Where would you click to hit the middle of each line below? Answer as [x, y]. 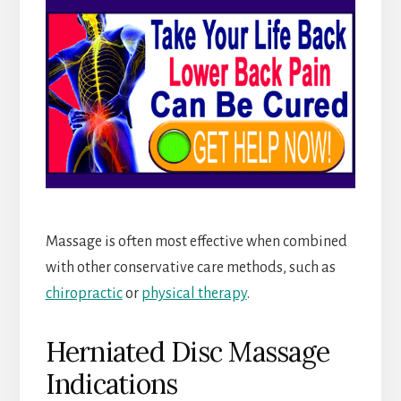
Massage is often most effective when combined [196, 242]
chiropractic [84, 294]
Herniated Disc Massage [188, 352]
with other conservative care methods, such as [190, 268]
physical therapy [194, 294]
